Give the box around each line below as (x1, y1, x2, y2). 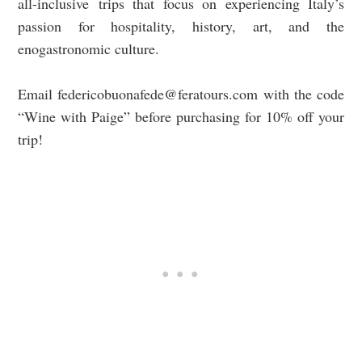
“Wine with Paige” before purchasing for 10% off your (18, 107, 344, 127)
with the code (258, 84, 344, 104)
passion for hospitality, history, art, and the (18, 16, 344, 36)
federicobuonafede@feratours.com (57, 84, 259, 104)
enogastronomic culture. (18, 39, 159, 59)
